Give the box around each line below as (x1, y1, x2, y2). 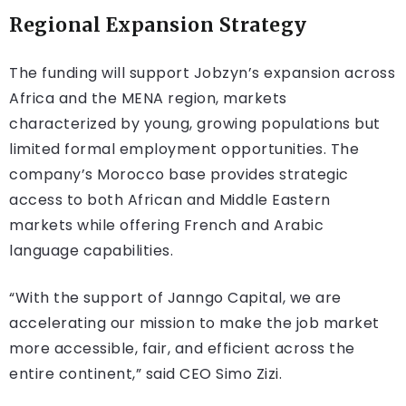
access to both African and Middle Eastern (9, 189, 331, 211)
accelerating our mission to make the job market (9, 313, 380, 334)
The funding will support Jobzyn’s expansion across (9, 63, 395, 84)
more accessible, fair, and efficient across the (9, 338, 355, 360)
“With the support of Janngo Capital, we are (9, 287, 342, 309)
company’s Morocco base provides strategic (9, 164, 349, 186)
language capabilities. (9, 240, 173, 262)
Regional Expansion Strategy (9, 14, 307, 38)
